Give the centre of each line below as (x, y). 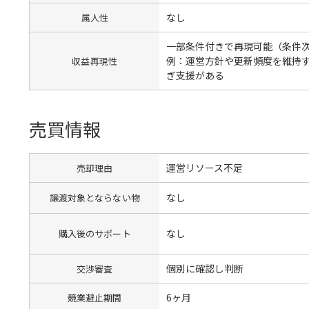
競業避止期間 (94, 297)
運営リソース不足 (205, 167)
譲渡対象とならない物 (94, 198)
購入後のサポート (94, 233)
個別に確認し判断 (205, 268)
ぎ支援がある (196, 75)
